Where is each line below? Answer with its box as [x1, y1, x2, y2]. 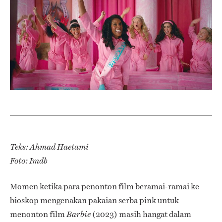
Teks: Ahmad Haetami [10, 142, 89, 152]
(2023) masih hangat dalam [91, 208, 191, 220]
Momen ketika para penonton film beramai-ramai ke [10, 180, 199, 192]
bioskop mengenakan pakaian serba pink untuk [10, 194, 179, 206]
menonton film [10, 208, 66, 220]
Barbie [66, 209, 91, 219]
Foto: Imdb [10, 156, 48, 166]
